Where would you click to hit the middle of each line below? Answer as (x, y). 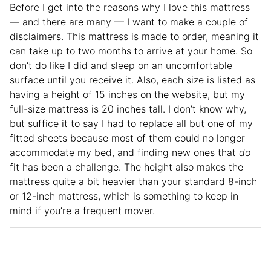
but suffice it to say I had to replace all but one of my (131, 123)
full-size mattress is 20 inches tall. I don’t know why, (128, 109)
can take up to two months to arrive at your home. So (131, 51)
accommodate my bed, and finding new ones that (124, 152)
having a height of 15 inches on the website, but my (127, 94)
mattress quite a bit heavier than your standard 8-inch (133, 181)
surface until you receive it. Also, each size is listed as (132, 80)
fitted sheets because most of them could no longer (127, 138)
